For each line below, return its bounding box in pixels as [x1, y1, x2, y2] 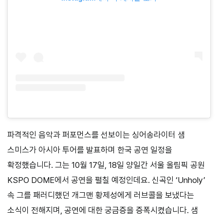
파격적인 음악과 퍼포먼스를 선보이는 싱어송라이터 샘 [7, 129, 185, 140]
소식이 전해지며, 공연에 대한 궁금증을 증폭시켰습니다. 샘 [7, 205, 198, 215]
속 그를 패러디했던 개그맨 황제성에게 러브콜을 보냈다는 [7, 190, 194, 200]
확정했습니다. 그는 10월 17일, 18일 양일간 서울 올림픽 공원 [7, 160, 205, 170]
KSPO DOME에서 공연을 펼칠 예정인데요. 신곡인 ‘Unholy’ [7, 175, 205, 185]
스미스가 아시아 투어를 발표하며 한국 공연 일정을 [7, 145, 172, 155]
